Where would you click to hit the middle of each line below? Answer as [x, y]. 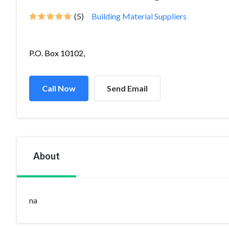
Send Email [127, 88]
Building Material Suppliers [139, 16]
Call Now [59, 88]
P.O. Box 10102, [57, 53]
